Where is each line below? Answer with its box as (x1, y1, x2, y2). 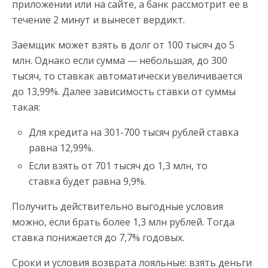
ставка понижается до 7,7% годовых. (12, 230, 184, 244)
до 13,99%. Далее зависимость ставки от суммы (12, 84, 236, 98)
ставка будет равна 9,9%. (29, 174, 147, 188)
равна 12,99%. (29, 141, 94, 154)
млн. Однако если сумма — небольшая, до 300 (12, 53, 227, 67)
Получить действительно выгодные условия (12, 199, 223, 213)
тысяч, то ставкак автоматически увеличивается (12, 69, 242, 83)
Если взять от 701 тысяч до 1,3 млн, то (29, 159, 208, 172)
